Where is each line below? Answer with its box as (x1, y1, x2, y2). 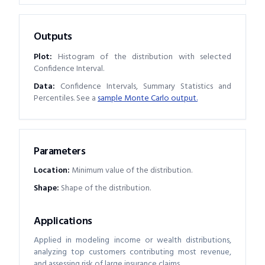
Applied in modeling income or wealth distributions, (34, 233, 231, 247)
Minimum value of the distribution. (72, 163, 192, 177)
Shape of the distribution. (61, 181, 151, 195)
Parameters (34, 143, 86, 160)
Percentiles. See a (34, 91, 96, 105)
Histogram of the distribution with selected (57, 50, 231, 64)
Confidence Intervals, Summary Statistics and (60, 79, 231, 93)
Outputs (34, 28, 72, 46)
